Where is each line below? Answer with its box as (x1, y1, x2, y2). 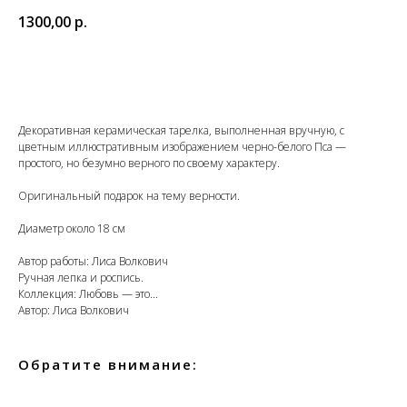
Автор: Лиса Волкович (18, 303, 129, 319)
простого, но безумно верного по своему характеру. (18, 155, 280, 172)
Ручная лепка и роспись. (18, 270, 144, 286)
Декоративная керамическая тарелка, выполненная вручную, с (18, 123, 344, 139)
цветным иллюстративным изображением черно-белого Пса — (18, 139, 346, 155)
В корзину (172, 64, 235, 82)
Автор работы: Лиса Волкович (18, 253, 168, 270)
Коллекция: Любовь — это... (18, 286, 158, 303)
